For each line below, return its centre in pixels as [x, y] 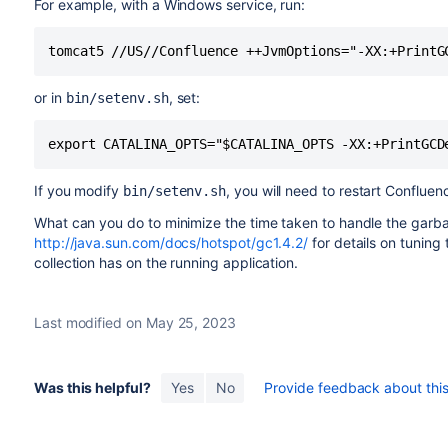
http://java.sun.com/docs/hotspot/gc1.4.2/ [171, 242]
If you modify [78, 190]
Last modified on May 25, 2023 [134, 322]
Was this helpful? [92, 387]
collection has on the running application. [166, 262]
